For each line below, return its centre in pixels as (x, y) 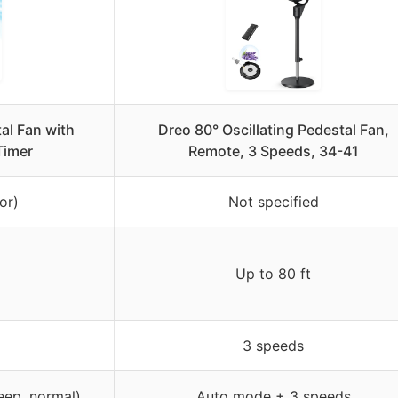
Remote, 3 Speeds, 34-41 (273, 151)
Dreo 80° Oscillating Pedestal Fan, (273, 129)
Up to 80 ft (273, 273)
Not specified (273, 201)
